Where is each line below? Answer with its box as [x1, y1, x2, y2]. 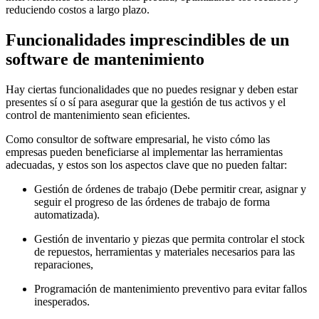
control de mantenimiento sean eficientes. [6, 108, 190, 121]
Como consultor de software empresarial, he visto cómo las [6, 132, 270, 145]
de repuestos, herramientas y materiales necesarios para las [34, 245, 295, 258]
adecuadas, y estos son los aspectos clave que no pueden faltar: [6, 158, 287, 171]
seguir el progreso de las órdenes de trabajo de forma [34, 195, 270, 208]
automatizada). [34, 208, 100, 221]
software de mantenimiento [6, 50, 204, 69]
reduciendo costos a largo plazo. [6, 4, 150, 16]
